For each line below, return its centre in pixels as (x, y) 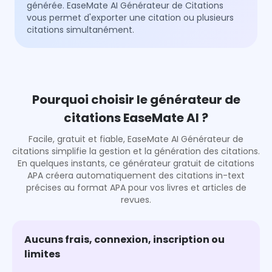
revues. (136, 200)
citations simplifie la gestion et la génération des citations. (136, 151)
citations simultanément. (81, 30)
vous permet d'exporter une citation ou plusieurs (131, 18)
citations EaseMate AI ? (136, 118)
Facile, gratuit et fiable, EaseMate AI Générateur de (136, 139)
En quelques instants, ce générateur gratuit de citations (136, 164)
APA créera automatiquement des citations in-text (136, 176)
